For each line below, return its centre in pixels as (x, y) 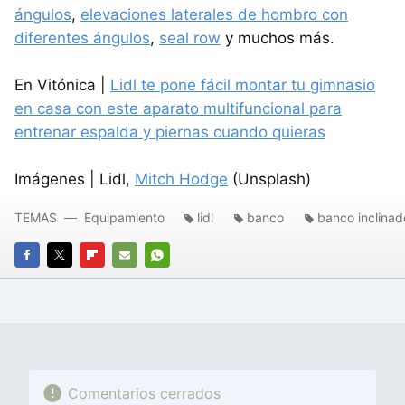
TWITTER (75, 280)
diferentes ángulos (82, 38)
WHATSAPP (179, 280)
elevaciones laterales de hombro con (214, 14)
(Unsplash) (269, 179)
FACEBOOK (47, 280)
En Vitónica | (62, 85)
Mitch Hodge (181, 179)
